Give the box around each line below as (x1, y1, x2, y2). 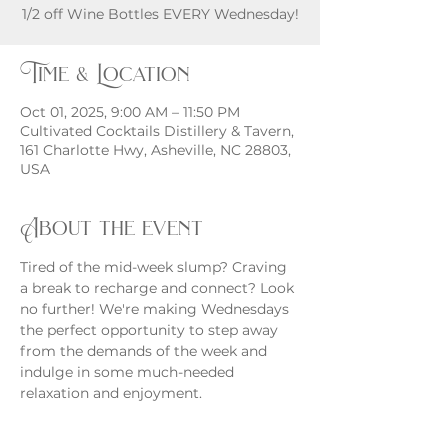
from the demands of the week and (20, 342, 271, 360)
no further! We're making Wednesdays (20, 300, 293, 318)
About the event (20, 212, 203, 243)
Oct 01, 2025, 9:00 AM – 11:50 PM (20, 103, 240, 121)
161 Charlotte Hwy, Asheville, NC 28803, (20, 141, 291, 159)
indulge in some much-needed (20, 363, 238, 381)
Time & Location (20, 58, 190, 89)
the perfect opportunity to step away (20, 321, 282, 339)
